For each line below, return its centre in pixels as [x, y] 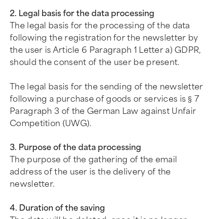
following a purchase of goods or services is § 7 [105, 99]
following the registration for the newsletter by [104, 38]
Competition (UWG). [51, 123]
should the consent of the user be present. [95, 62]
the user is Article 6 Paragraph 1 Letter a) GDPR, [106, 50]
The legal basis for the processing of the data [100, 26]
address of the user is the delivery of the [90, 172]
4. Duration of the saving [57, 208]
